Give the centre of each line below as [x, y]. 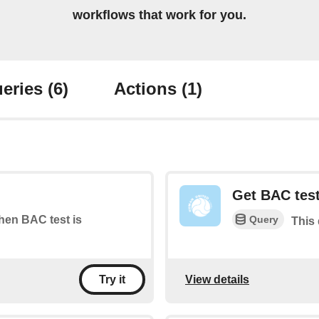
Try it [112, 280]
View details [217, 279]
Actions [148, 89]
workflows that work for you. [159, 15]
